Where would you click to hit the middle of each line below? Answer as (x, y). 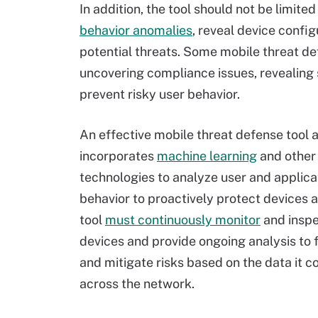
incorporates (118, 156)
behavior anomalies (136, 30)
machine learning (207, 156)
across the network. (137, 284)
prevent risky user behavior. (160, 94)
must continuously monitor (183, 220)
